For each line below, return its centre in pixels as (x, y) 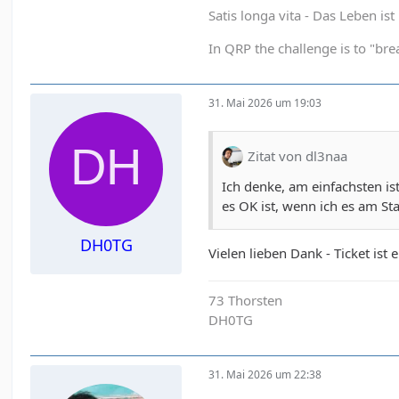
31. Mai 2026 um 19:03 (265, 103)
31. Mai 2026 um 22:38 (265, 375)
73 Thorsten (246, 300)
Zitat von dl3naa (298, 156)
